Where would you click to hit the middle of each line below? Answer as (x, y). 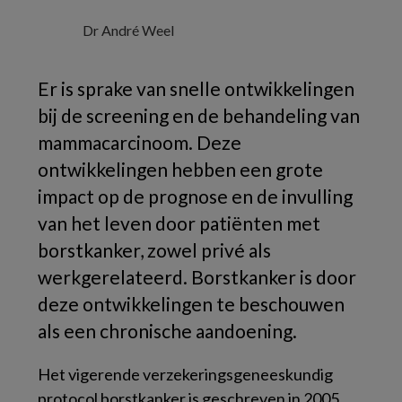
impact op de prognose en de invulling (195, 196)
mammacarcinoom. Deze (140, 142)
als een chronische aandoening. (167, 331)
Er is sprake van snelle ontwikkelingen (196, 88)
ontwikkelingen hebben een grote (180, 169)
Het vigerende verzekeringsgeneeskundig (185, 374)
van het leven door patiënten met (179, 223)
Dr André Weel (128, 30)
